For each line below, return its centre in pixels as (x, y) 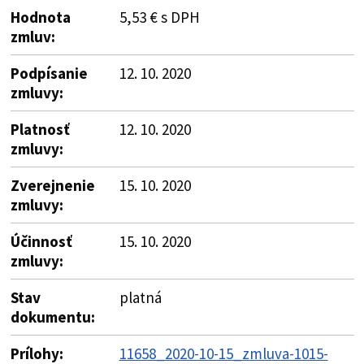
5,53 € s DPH (159, 17)
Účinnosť (41, 241)
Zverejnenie (52, 185)
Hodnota (40, 17)
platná (140, 297)
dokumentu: (52, 316)
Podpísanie (49, 73)
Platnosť (40, 129)
